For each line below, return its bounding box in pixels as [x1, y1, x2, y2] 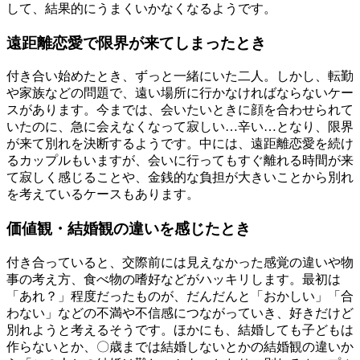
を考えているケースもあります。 [6, 187, 199, 202]
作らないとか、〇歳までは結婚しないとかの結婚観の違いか [6, 339, 354, 354]
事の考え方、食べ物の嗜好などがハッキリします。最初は [6, 272, 341, 286]
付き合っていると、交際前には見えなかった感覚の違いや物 [6, 255, 354, 269]
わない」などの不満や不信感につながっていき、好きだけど [6, 305, 354, 320]
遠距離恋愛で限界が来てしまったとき [6, 34, 266, 51]
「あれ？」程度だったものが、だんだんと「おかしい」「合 [6, 288, 354, 303]
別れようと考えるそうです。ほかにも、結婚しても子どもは [6, 322, 354, 337]
